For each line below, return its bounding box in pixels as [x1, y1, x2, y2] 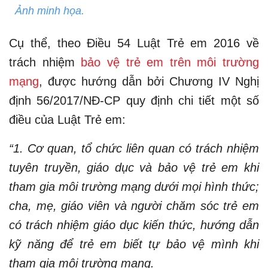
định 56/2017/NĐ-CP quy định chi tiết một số [9, 93, 259, 107]
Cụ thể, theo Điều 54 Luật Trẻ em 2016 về [9, 36, 259, 50]
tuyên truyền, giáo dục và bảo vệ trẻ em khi [9, 160, 259, 174]
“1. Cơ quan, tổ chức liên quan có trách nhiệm [9, 141, 259, 155]
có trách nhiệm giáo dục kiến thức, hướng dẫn [9, 218, 259, 232]
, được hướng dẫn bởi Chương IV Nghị [39, 74, 259, 88]
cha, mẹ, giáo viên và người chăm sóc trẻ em [9, 199, 259, 212]
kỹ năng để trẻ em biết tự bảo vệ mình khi [9, 237, 259, 251]
